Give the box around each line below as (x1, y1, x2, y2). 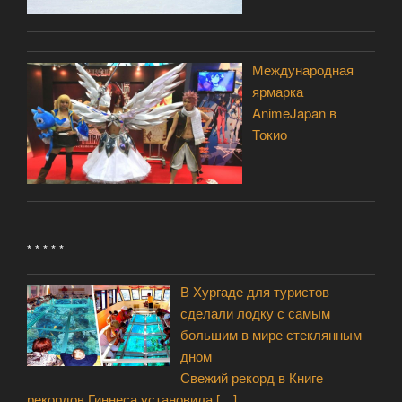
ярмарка (252, 81, 304, 100)
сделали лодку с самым (180, 303, 331, 323)
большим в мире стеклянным (180, 325, 363, 345)
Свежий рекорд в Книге (180, 368, 324, 388)
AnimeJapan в (252, 102, 337, 122)
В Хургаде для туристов (180, 282, 330, 301)
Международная (252, 59, 354, 79)
